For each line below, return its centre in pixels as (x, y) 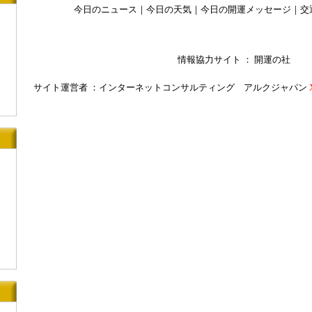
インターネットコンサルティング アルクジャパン (203, 87)
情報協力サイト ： (216, 60)
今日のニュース (105, 9)
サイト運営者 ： (66, 87)
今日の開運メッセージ (245, 9)
